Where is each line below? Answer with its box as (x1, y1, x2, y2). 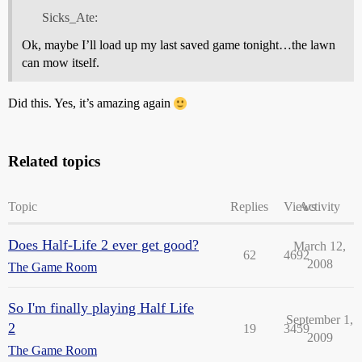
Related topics (8, 152, 100, 170)
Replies (230, 199, 268, 213)
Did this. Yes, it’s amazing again (8, 95, 174, 110)
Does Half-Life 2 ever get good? (8, 236, 199, 253)
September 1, (286, 312, 353, 326)
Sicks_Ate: (41, 10, 98, 24)
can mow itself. (22, 55, 99, 69)
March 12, (293, 238, 346, 253)
